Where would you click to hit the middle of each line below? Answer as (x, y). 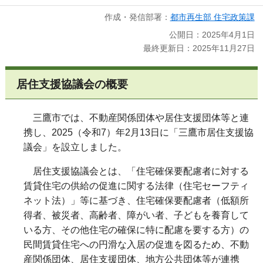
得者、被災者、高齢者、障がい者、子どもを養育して (136, 215)
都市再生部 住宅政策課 (212, 17)
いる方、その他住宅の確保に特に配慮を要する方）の (136, 230)
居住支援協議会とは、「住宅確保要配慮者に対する (136, 171)
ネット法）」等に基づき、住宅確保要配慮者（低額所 (136, 201)
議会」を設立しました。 (75, 147)
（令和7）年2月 (106, 133)
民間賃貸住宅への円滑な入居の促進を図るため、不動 (136, 245)
